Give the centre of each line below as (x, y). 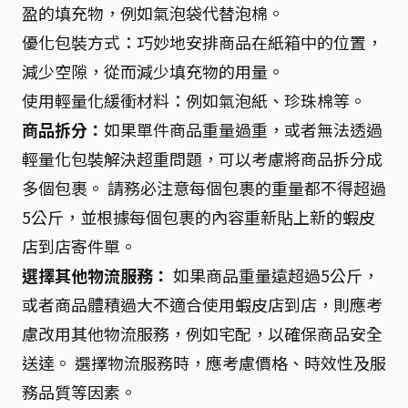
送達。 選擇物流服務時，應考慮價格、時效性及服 (204, 362)
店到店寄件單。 (79, 245)
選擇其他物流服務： (96, 275)
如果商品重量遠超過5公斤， (274, 275)
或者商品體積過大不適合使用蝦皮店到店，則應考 (202, 304)
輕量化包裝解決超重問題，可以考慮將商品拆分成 (202, 158)
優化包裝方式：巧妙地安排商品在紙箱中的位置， (202, 41)
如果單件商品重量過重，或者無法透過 (243, 129)
